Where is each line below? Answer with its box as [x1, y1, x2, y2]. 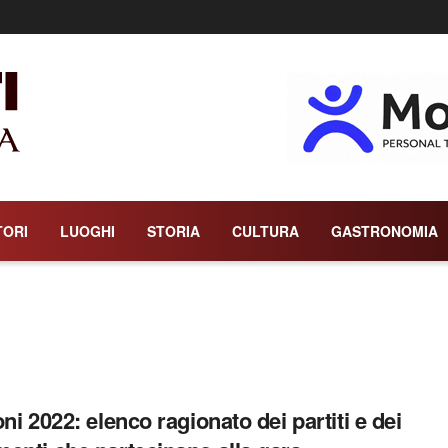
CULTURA [232, 221, 299, 241]
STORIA [147, 221, 200, 241]
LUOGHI [60, 221, 115, 241]
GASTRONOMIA [331, 221, 438, 241]
